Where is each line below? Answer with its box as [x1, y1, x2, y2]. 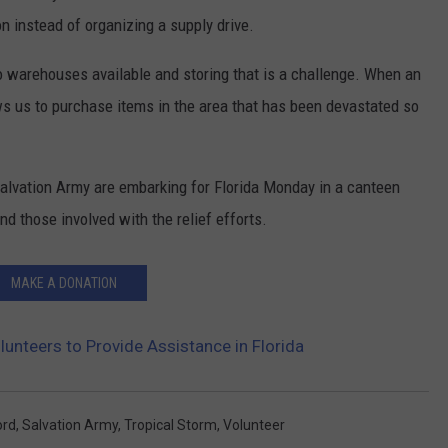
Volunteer [223, 417, 285, 434]
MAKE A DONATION [11, 275, 117, 292]
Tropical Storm [124, 417, 217, 434]
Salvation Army [22, 417, 118, 434]
